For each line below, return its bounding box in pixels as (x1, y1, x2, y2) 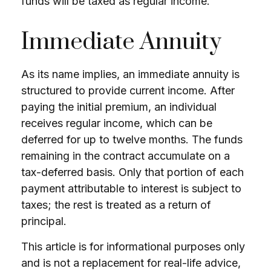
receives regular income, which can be (21, 117, 212, 129)
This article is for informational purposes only (21, 240, 245, 253)
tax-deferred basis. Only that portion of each (21, 166, 244, 178)
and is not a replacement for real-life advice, (21, 256, 241, 269)
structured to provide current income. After (21, 84, 235, 97)
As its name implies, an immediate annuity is (21, 68, 240, 80)
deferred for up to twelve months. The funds (21, 133, 243, 146)
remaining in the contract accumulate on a (21, 149, 230, 162)
